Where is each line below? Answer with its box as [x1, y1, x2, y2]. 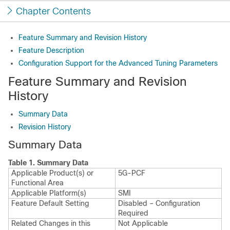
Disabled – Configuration [118, 199, 200, 207]
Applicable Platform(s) [11, 189, 86, 197]
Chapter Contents [16, 6, 91, 16]
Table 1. [8, 159, 37, 167]
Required [118, 209, 148, 217]
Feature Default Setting [11, 199, 89, 207]
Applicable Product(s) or [11, 169, 93, 177]
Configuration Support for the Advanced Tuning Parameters [18, 59, 218, 67]
